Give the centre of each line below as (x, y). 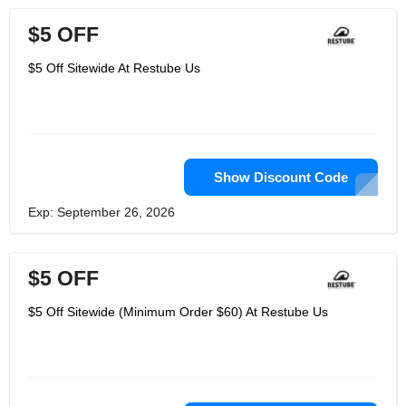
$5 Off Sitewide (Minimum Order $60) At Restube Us (178, 312)
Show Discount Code (281, 177)
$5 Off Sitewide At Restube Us (114, 68)
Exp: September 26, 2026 (101, 212)
